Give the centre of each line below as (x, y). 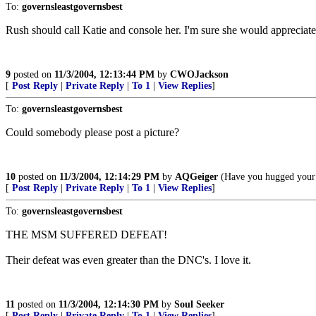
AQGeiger (196, 177)
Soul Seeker (199, 304)
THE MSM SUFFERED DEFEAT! (86, 235)
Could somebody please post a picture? (92, 132)
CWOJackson (199, 74)
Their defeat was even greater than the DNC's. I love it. (128, 260)
